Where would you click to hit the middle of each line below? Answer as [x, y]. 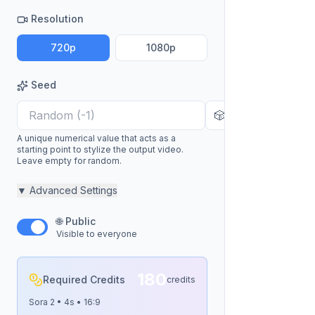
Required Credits [84, 279]
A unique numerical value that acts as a [96, 138]
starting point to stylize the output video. [100, 149]
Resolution [57, 19]
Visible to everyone [97, 234]
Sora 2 [42, 302]
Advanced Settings [73, 190]
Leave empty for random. [69, 161]
